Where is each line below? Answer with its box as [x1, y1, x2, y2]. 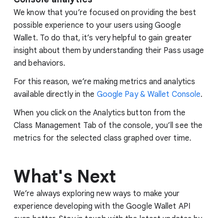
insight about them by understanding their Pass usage [14, 45, 204, 55]
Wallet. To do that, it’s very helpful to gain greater [14, 33, 192, 43]
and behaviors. [14, 58, 66, 68]
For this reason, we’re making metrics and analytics [14, 76, 196, 87]
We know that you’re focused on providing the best [14, 7, 196, 18]
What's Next [14, 165, 117, 187]
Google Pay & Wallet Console [96, 89, 201, 99]
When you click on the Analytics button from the [14, 108, 185, 118]
